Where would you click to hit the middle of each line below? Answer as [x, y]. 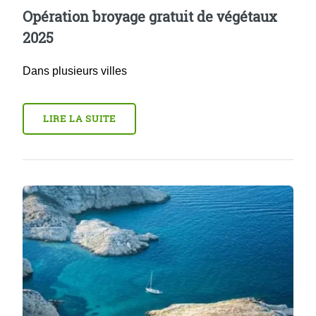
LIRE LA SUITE [79, 119]
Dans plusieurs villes [75, 71]
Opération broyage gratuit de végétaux [150, 17]
